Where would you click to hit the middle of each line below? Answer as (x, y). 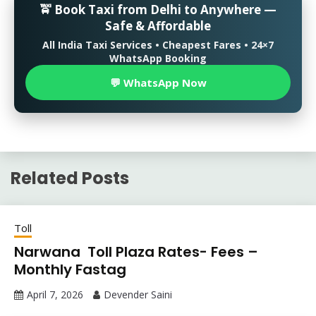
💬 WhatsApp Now (158, 83)
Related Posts (70, 178)
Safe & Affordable (158, 26)
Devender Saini (138, 294)
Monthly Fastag (70, 269)
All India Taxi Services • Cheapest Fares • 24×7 (158, 45)
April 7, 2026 (55, 294)
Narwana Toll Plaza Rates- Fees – (136, 252)
